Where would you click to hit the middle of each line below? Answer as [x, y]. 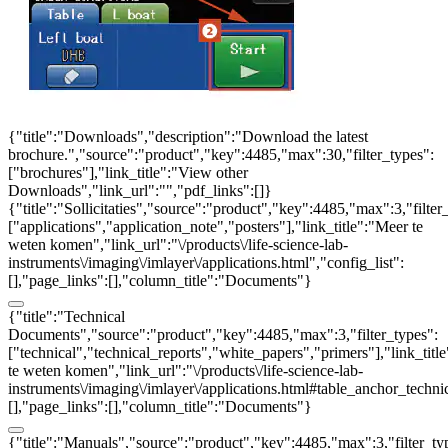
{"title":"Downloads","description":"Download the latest [188, 136]
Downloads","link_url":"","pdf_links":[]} [140, 190]
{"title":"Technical [66, 316]
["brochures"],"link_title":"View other [128, 172]
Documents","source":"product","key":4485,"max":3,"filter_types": [223, 334]
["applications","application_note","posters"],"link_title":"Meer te [215, 226]
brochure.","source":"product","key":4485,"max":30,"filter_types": [221, 154]
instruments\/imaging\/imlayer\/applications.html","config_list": [206, 262]
